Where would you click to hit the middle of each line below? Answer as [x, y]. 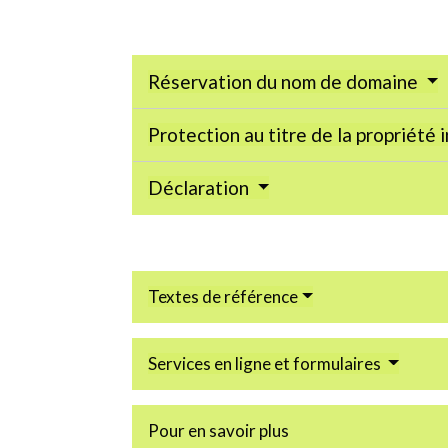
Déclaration [200, 187]
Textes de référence [223, 296]
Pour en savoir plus [218, 430]
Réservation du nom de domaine [285, 81]
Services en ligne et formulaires [266, 363]
